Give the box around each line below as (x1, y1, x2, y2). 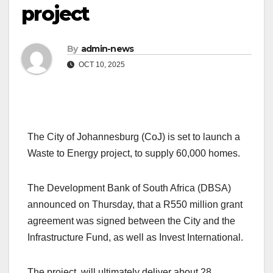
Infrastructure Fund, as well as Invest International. (27, 232, 243, 243)
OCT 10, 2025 (77, 60, 125, 69)
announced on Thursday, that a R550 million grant (27, 199, 243, 210)
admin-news (80, 43, 134, 54)
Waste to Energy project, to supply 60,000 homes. (27, 147, 243, 158)
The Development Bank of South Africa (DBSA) (27, 182, 231, 193)
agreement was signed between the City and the (27, 215, 235, 226)
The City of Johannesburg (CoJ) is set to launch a (27, 131, 240, 142)
